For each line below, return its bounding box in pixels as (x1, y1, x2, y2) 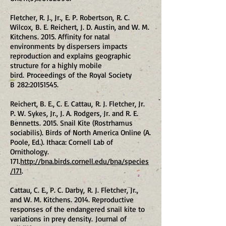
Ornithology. (10, 147, 49, 156)
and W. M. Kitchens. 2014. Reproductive (10, 195, 134, 204)
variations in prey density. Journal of (10, 214, 127, 223)
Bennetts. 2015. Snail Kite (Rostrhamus (10, 118, 133, 128)
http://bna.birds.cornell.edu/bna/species (20, 156, 149, 166)
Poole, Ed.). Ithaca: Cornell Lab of (10, 137, 113, 147)
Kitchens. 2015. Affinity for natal (10, 32, 110, 41)
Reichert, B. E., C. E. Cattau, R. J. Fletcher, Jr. (10, 99, 145, 108)
